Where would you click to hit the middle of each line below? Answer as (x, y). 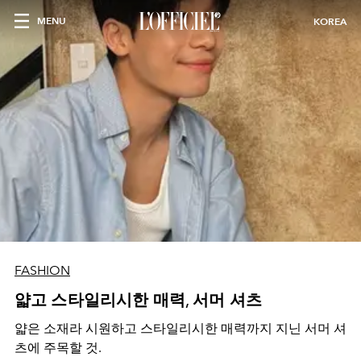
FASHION (42, 270)
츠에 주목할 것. (58, 348)
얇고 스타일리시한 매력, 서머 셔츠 (139, 300)
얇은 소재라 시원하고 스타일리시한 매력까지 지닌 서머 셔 (180, 328)
